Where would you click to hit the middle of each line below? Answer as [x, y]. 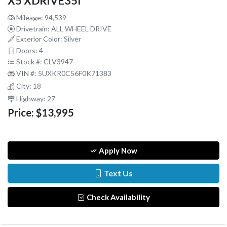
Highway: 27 [35, 99]
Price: [21, 113]
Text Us [118, 173]
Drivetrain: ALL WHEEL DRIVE [63, 29]
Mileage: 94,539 [41, 18]
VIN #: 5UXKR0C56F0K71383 [63, 73]
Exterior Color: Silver [48, 39]
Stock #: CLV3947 [44, 62]
